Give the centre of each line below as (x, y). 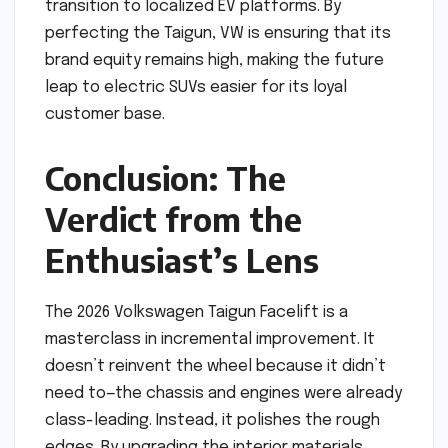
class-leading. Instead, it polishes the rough (212, 420)
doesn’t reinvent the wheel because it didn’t (215, 366)
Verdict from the (173, 218)
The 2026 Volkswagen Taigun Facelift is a (196, 312)
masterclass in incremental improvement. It (210, 339)
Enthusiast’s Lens (182, 259)
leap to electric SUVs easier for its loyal (196, 87)
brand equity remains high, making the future (214, 60)
